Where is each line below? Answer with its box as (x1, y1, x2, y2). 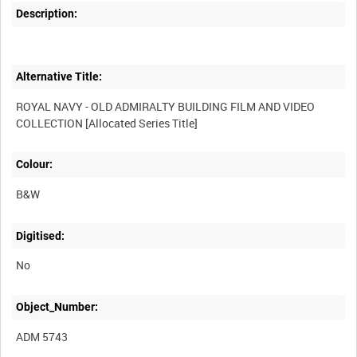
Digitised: (16, 229, 65, 242)
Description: (16, 7, 78, 21)
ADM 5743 (16, 328, 69, 344)
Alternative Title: (16, 70, 103, 84)
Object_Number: (16, 300, 99, 313)
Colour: (16, 158, 53, 171)
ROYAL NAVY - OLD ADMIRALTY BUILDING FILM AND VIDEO (16, 98, 316, 114)
